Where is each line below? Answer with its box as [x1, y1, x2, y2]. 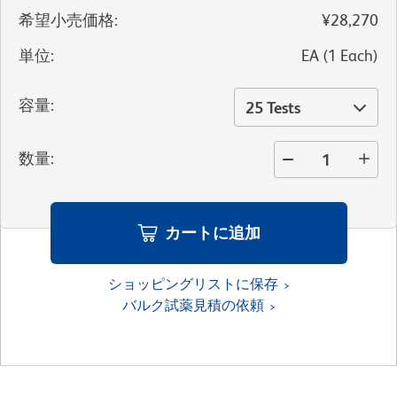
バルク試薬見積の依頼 [121, 296, 264, 314]
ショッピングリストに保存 [107, 275, 278, 292]
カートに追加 [164, 222, 261, 242]
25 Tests [245, 98, 300, 118]
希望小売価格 [19, 11, 114, 30]
